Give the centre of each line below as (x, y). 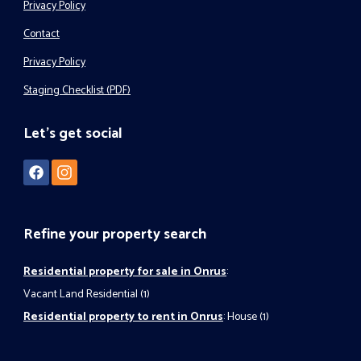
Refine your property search (115, 234)
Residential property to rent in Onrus (123, 317)
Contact (41, 34)
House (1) (248, 317)
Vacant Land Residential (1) (87, 295)
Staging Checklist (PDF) (77, 90)
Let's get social (73, 133)
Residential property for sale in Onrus (125, 272)
